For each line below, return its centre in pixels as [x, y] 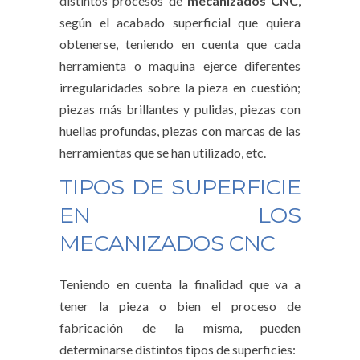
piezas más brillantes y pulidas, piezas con [180, 108]
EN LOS [180, 215]
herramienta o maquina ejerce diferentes [180, 65]
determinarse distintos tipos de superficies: [178, 349]
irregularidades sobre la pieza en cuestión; [180, 87]
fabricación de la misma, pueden [180, 327]
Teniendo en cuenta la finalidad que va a [180, 284]
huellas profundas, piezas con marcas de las [180, 130]
